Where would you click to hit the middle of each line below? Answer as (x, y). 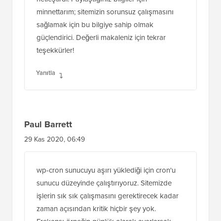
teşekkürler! (55, 63)
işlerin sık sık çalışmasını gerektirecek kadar (108, 208)
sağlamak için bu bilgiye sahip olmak (95, 37)
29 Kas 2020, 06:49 (55, 152)
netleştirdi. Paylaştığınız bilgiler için (92, 12)
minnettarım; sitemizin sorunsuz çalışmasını (105, 24)
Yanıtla (46, 85)
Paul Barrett (48, 137)
